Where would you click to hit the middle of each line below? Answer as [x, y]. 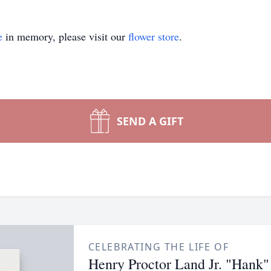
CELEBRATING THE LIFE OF [158, 247]
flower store [154, 36]
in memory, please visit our [65, 36]
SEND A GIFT [150, 121]
